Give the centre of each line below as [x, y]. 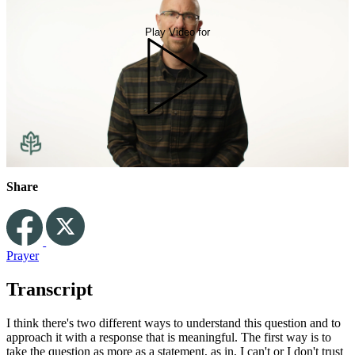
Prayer [23, 256]
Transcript [50, 290]
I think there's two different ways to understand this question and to [174, 323]
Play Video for [177, 32]
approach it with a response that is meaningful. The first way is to [169, 337]
